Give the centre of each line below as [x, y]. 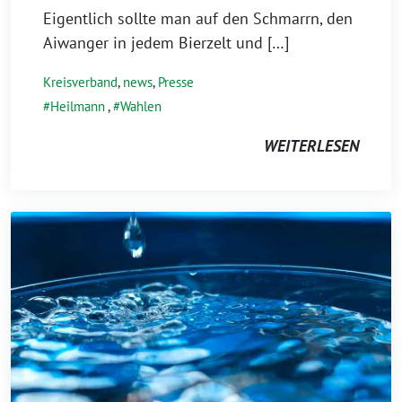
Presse [176, 82]
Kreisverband [80, 82]
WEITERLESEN [311, 145]
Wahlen [141, 106]
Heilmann [78, 106]
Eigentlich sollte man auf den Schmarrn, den [198, 18]
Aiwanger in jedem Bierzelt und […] [166, 42]
